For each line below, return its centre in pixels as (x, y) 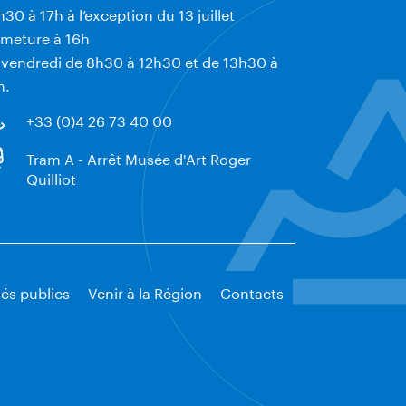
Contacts (251, 292)
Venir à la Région (145, 292)
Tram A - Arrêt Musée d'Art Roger (139, 158)
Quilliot (52, 178)
